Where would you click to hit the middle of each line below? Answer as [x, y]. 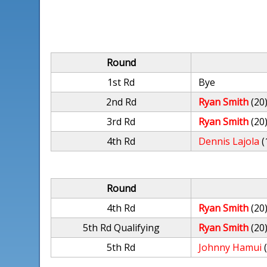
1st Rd [121, 82]
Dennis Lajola [229, 141]
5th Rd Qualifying [121, 228]
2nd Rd [121, 102]
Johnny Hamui [230, 247]
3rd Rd [121, 122]
